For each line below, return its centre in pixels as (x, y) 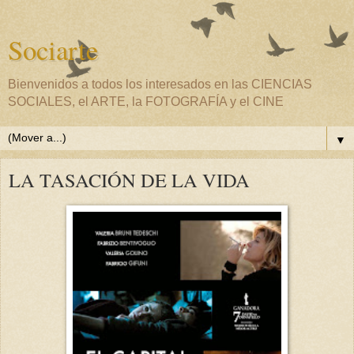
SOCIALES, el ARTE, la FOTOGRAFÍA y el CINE (146, 102)
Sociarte (53, 50)
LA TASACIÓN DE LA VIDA (129, 180)
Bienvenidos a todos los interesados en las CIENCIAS (160, 84)
